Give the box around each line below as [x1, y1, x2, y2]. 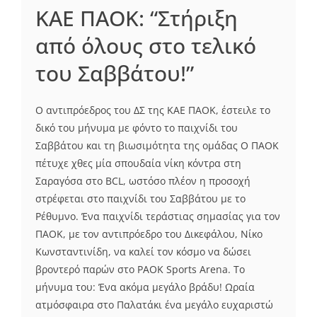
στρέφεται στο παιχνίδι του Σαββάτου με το [35, 191, 246, 205]
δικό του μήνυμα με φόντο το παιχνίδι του [35, 120, 238, 134]
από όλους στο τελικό [35, 30, 256, 60]
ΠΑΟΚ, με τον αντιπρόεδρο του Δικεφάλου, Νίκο [35, 226, 263, 241]
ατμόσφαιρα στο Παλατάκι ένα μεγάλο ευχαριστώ [35, 297, 273, 311]
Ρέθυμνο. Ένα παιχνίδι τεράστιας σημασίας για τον [35, 209, 280, 223]
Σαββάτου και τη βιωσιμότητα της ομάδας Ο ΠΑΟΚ [35, 138, 279, 152]
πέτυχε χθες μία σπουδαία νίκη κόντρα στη [35, 156, 241, 170]
